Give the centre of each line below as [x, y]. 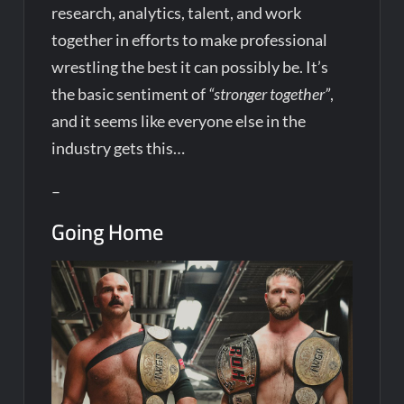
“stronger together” [270, 94]
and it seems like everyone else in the [179, 121]
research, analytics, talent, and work [177, 13]
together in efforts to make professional [190, 40]
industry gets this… [119, 148]
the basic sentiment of [130, 94]
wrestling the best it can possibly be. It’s [190, 67]
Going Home [108, 233]
